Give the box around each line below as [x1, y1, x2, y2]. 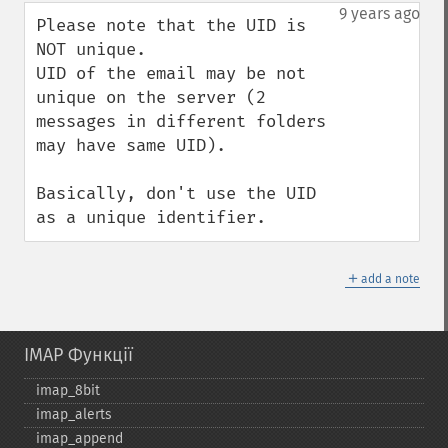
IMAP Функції [24, 344, 133, 366]
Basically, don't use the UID [36, 183, 316, 204]
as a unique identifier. [36, 207, 266, 228]
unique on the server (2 [36, 87, 266, 108]
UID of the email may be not [36, 63, 306, 84]
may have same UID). [36, 135, 226, 156]
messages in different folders [36, 111, 326, 132]
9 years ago [339, 4, 420, 23]
